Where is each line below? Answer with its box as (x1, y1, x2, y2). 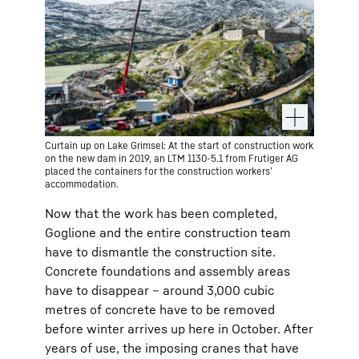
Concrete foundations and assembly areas (45, 263, 290, 279)
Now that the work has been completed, (45, 205, 277, 221)
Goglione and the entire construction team (45, 224, 291, 240)
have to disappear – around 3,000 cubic (45, 282, 274, 298)
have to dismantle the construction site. (45, 244, 276, 260)
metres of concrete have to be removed (45, 301, 275, 317)
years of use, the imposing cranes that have (45, 340, 299, 356)
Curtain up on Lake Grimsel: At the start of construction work (45, 139, 313, 151)
